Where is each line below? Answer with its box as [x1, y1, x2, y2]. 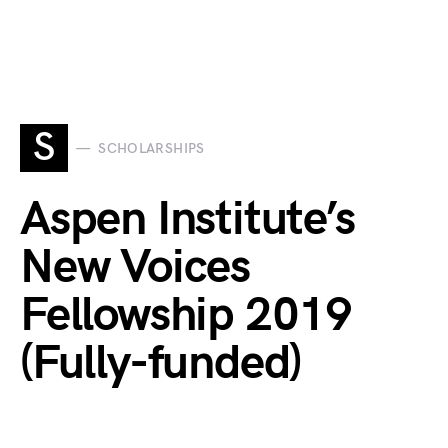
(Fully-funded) [20, 335, 302, 392]
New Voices [20, 239, 251, 296]
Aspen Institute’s [20, 191, 355, 248]
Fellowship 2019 [20, 287, 352, 344]
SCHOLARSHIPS [98, 139, 205, 157]
